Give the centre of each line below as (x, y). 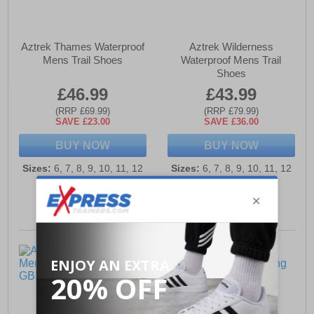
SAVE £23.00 (83, 122)
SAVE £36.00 (231, 122)
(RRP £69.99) (83, 111)
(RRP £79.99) (231, 111)
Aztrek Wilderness (231, 47)
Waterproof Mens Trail (231, 60)
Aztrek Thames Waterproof (83, 47)
